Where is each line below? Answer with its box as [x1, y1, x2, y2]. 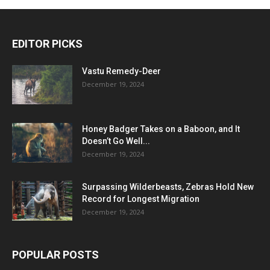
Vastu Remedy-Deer [82, 66, 161, 76]
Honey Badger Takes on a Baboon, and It [82, 124, 240, 134]
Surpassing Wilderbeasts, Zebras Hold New [82, 181, 254, 192]
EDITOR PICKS [12, 37, 83, 50]
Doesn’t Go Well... [82, 136, 150, 146]
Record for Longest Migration [82, 193, 199, 204]
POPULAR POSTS [12, 248, 99, 261]
